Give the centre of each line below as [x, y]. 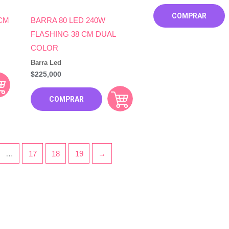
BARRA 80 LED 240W [68, 20]
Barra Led [46, 62]
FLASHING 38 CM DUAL [73, 34]
